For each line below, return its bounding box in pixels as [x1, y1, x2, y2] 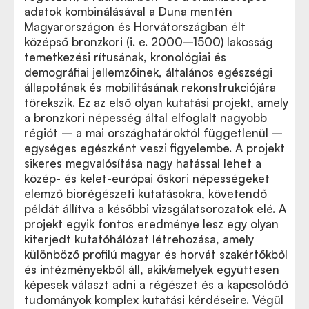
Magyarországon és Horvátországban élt [24, 19, 246, 34]
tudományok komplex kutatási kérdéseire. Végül [24, 292, 283, 307]
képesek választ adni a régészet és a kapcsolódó [24, 277, 288, 292]
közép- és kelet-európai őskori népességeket [24, 171, 270, 186]
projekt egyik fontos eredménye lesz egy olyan [24, 217, 279, 231]
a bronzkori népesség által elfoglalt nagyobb [24, 110, 267, 125]
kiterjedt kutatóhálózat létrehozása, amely [24, 232, 254, 246]
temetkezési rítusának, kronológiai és [24, 50, 226, 64]
